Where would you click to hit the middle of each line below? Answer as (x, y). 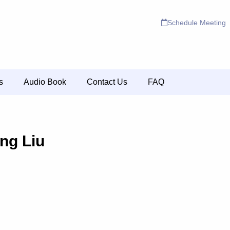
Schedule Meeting (197, 23)
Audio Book (45, 82)
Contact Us (107, 82)
